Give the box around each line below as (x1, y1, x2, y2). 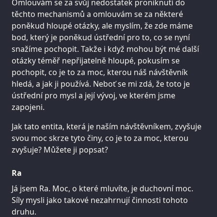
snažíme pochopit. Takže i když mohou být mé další (12, 44, 199, 55)
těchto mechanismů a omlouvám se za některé (12, 9, 183, 20)
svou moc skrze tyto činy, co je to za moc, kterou (12, 133, 188, 144)
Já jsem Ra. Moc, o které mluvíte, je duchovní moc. (12, 183, 193, 194)
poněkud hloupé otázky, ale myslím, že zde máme (12, 20, 193, 31)
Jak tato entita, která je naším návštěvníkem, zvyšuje (12, 121, 201, 132)
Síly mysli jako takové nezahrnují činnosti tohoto (12, 195, 188, 206)
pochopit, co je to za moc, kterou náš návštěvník (12, 67, 188, 78)
